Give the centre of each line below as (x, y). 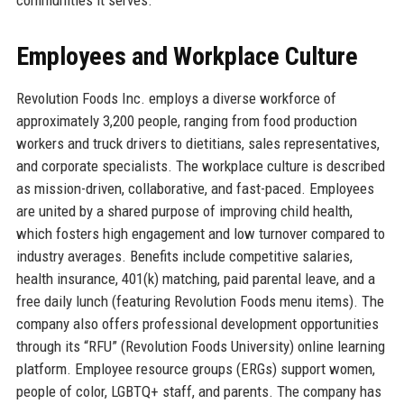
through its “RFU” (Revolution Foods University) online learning (200, 346)
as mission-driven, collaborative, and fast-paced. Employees (195, 188)
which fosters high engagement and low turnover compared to (200, 233)
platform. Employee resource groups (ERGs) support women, (195, 368)
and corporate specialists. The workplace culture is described (200, 165)
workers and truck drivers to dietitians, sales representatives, (197, 143)
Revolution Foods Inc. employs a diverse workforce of (176, 98)
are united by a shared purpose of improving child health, (184, 211)
